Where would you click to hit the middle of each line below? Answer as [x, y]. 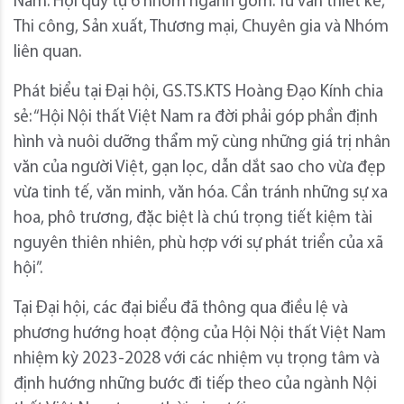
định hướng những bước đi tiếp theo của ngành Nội [195, 385]
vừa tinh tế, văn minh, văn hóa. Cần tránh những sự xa [201, 194]
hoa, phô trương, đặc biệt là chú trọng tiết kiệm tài [193, 219]
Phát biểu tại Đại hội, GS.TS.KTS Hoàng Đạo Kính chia [198, 93]
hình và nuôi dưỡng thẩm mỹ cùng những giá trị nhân [202, 143]
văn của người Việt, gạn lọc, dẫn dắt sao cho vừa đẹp [199, 169]
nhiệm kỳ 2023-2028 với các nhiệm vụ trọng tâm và [197, 360]
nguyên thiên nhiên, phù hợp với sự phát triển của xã [198, 244]
